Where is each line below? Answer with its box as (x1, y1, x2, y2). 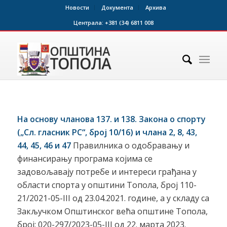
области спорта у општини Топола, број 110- (17, 179, 197, 191)
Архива (145, 4, 167, 11)
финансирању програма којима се (17, 153, 153, 164)
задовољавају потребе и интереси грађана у (17, 166, 197, 177)
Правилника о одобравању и (70, 139, 190, 151)
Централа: (73, 19, 105, 26)
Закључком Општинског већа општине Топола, (17, 205, 208, 217)
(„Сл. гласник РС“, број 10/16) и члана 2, (17, 126, 177, 138)
